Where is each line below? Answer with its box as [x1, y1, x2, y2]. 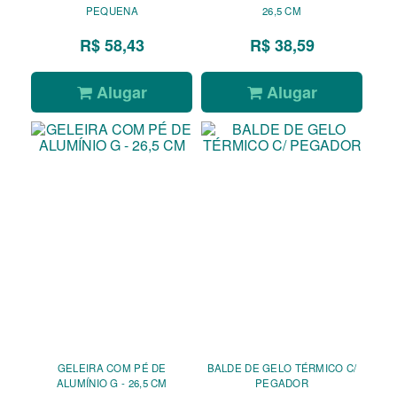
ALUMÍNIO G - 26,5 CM [56, 375, 167, 390]
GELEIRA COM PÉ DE [57, 360, 152, 375]
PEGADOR [255, 375, 309, 390]
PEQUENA [85, 4, 138, 19]
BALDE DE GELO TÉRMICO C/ [206, 360, 357, 375]
